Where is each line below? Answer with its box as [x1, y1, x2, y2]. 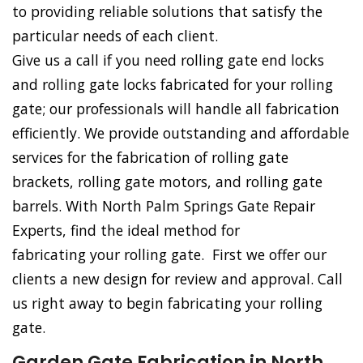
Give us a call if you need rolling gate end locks [12, 50, 324, 70]
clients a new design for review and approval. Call [12, 269, 343, 289]
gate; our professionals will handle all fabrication [12, 99, 340, 119]
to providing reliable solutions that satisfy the [12, 2, 322, 22]
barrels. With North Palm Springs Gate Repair [12, 196, 315, 216]
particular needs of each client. [12, 26, 218, 46]
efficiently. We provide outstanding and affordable [12, 123, 349, 143]
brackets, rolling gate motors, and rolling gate [12, 172, 322, 192]
